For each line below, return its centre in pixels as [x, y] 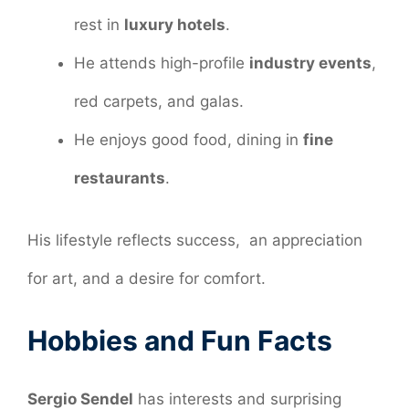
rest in [99, 25]
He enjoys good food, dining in [189, 140]
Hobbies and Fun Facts [180, 341]
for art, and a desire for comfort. [147, 278]
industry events [310, 63]
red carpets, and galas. [159, 102]
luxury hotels [175, 25]
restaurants [120, 178]
